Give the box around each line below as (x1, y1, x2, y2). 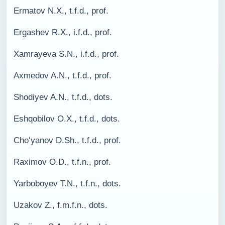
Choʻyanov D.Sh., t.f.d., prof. (14, 136, 121, 145)
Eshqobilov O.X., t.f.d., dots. (14, 114, 120, 124)
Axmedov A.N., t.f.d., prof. (14, 71, 111, 80)
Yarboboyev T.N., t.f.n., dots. (14, 179, 121, 188)
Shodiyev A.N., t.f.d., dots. (14, 92, 113, 102)
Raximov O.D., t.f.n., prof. (14, 157, 111, 167)
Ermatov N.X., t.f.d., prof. (14, 6, 108, 16)
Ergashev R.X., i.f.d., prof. (14, 28, 112, 37)
